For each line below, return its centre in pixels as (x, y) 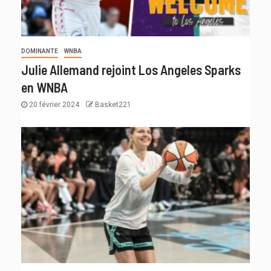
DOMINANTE (40, 51)
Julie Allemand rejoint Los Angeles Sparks (131, 70)
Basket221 (113, 105)
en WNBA (44, 87)
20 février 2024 (54, 105)
